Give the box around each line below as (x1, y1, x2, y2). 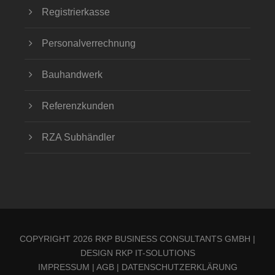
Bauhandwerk (42, 69, 103, 80)
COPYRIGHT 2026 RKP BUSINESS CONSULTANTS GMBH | (20, 234, 255, 244)
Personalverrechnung (42, 38, 136, 49)
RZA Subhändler (42, 132, 115, 143)
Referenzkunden (42, 101, 114, 112)
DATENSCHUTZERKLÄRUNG (121, 262, 238, 273)
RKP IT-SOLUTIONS (115, 248, 195, 258)
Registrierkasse (42, 7, 110, 18)
